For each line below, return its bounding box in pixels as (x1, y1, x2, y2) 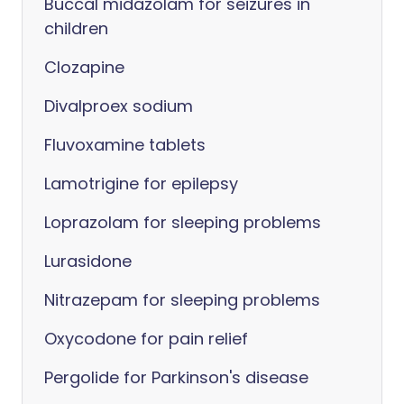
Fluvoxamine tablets (44, 133, 206, 156)
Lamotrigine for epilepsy (44, 172, 238, 195)
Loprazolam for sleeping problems (44, 211, 321, 234)
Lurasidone (44, 250, 132, 272)
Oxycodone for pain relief (44, 327, 248, 350)
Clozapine (44, 56, 124, 78)
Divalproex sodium (44, 95, 193, 117)
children (44, 17, 108, 40)
